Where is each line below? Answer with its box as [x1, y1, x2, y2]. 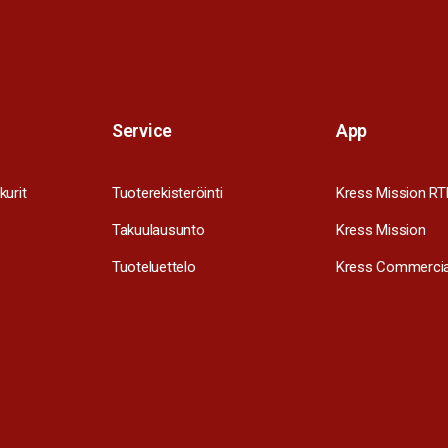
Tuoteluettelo [112, 258, 196, 277]
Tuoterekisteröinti [112, 184, 223, 203]
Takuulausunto [112, 221, 205, 240]
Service [112, 120, 173, 142]
